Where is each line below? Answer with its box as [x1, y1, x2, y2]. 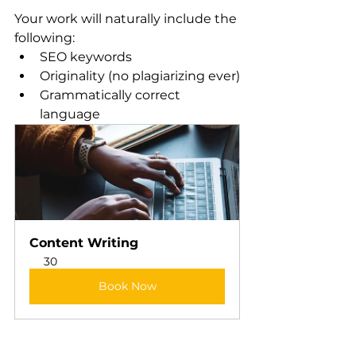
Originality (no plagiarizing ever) [40, 68, 240, 83]
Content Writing [29, 234, 138, 250]
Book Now [98, 278, 157, 293]
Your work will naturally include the [14, 10, 240, 26]
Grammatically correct [40, 87, 184, 103]
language [40, 106, 100, 122]
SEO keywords [40, 48, 132, 64]
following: [14, 29, 75, 45]
